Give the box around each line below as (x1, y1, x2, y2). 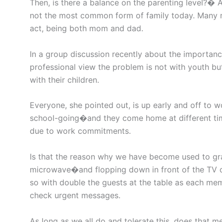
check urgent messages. (30, 190, 120, 200)
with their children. (30, 74, 99, 85)
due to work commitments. (30, 126, 131, 136)
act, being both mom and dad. (30, 23, 143, 34)
